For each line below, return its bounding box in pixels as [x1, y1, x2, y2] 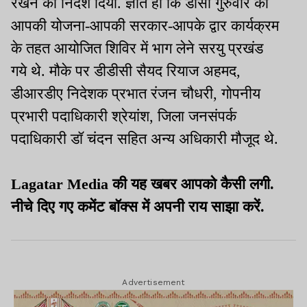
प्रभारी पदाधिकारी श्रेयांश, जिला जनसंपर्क [11, 107, 236, 125]
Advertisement [122, 277, 185, 287]
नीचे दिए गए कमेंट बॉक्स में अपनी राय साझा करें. [11, 197, 269, 215]
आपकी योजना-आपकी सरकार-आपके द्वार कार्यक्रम [11, 16, 279, 34]
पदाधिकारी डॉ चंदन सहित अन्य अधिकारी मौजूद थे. [11, 130, 278, 147]
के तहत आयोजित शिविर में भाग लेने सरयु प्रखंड [11, 39, 263, 57]
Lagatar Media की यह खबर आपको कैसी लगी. [11, 175, 274, 193]
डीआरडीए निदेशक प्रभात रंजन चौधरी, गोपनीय [11, 84, 260, 102]
